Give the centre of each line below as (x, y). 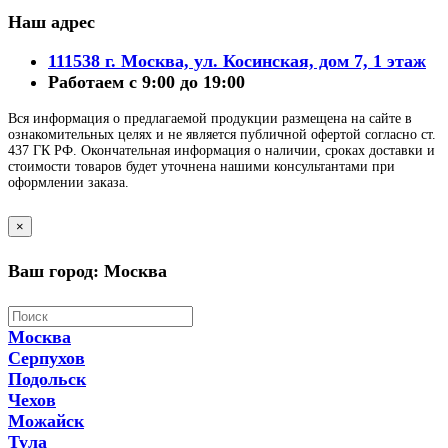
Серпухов (46, 357)
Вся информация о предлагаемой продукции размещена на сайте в (210, 118)
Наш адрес (51, 21)
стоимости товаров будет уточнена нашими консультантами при (201, 166)
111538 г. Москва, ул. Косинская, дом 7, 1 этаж (237, 60)
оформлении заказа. (68, 182)
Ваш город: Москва (87, 270)
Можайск (46, 420)
